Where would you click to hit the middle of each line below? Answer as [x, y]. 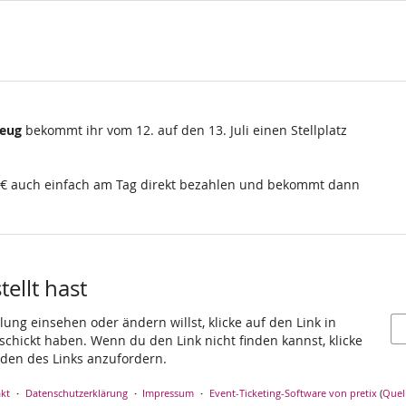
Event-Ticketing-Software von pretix [293, 393]
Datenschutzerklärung [76, 393]
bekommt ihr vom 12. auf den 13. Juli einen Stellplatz [184, 130]
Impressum [169, 393]
